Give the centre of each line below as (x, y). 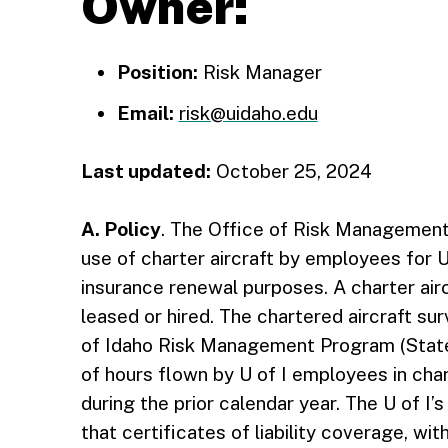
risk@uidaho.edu (248, 113)
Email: (145, 113)
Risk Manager (259, 72)
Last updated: (145, 171)
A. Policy (120, 229)
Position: (157, 72)
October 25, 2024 (291, 171)
